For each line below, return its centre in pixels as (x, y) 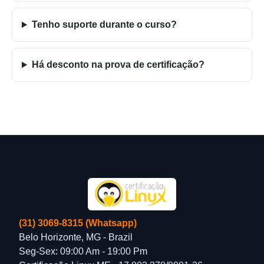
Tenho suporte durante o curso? (104, 25)
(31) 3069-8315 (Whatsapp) (78, 223)
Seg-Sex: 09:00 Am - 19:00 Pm (83, 251)
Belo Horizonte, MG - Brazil (76, 237)
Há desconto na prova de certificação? (118, 65)
